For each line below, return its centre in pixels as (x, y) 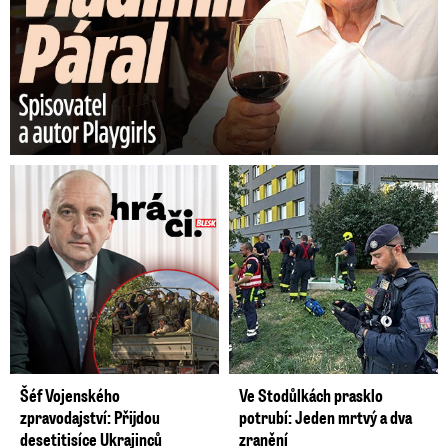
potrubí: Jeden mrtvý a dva (325, 417)
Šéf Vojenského (70, 395)
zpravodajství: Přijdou (90, 417)
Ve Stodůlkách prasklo (311, 395)
